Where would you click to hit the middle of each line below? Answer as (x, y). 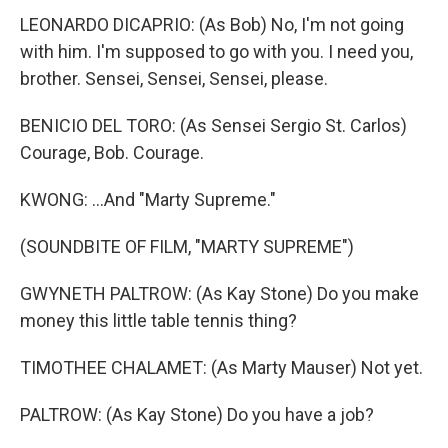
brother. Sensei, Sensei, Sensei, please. (174, 78)
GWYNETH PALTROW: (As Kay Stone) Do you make (219, 293)
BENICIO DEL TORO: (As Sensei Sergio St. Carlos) (213, 125)
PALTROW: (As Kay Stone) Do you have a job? (197, 414)
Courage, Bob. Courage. (112, 152)
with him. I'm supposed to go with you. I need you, (216, 51)
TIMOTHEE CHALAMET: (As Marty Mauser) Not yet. (221, 367)
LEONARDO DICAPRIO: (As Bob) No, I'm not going (212, 24)
